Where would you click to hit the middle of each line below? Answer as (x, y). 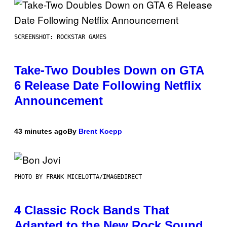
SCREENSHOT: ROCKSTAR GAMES (60, 37)
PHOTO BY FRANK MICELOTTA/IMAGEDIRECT (78, 177)
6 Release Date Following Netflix (108, 86)
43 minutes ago (41, 131)
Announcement (59, 101)
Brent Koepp (100, 131)
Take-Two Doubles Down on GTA (109, 70)
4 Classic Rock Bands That (92, 210)
